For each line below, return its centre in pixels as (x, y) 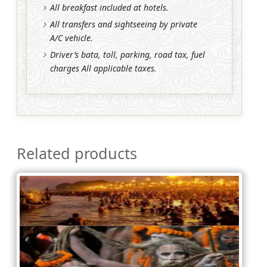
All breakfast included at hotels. (109, 7)
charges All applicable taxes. (103, 68)
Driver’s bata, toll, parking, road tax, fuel (128, 54)
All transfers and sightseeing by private (124, 24)
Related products (77, 153)
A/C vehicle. (72, 38)
